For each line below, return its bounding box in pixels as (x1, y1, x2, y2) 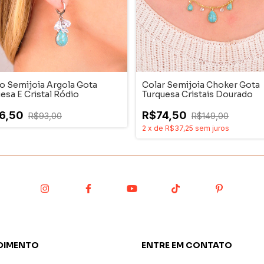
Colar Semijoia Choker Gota (142, 80, 260, 90)
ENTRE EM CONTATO (141, 240, 232, 250)
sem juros (195, 124, 229, 133)
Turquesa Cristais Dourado (142, 89, 253, 100)
